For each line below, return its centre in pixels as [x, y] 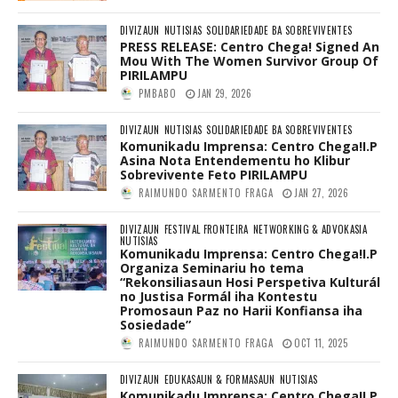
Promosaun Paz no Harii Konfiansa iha [241, 311]
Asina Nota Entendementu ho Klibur [235, 161]
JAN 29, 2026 [224, 94]
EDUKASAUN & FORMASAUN [219, 380]
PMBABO [158, 94]
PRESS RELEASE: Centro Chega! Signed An [250, 47]
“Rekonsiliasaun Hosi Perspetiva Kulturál [250, 283]
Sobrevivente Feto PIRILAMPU [214, 175]
